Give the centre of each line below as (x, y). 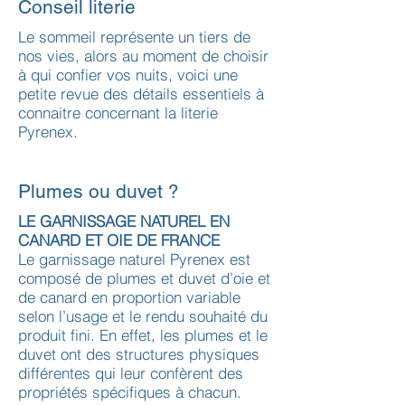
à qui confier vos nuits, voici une (128, 75)
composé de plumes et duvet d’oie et (144, 278)
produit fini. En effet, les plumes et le (143, 335)
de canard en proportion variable (129, 297)
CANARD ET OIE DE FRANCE (119, 240)
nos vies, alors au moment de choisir (143, 56)
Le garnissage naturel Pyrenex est (134, 259)
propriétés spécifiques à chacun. (130, 392)
